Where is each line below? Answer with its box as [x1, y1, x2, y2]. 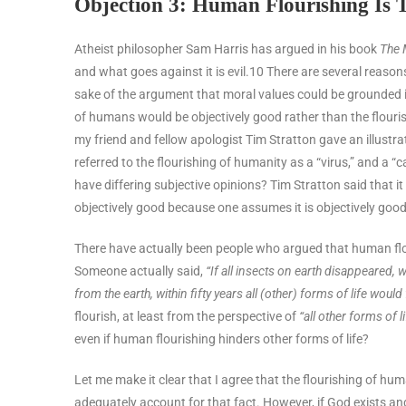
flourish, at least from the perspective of [74, 308, 299, 324]
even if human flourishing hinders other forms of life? [74, 331, 369, 346]
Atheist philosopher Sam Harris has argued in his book [74, 41, 380, 56]
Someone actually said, [74, 263, 203, 278]
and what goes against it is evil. [74, 63, 249, 79]
